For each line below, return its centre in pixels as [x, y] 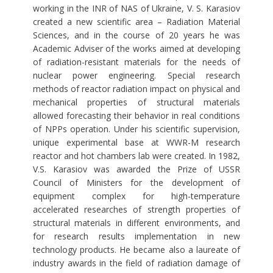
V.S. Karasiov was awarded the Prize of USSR [136, 169]
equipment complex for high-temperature [136, 196]
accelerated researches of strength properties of [136, 210]
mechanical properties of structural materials [136, 102]
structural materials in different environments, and [136, 223]
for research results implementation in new [136, 236]
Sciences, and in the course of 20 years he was [136, 35]
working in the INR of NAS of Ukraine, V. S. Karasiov [136, 9]
